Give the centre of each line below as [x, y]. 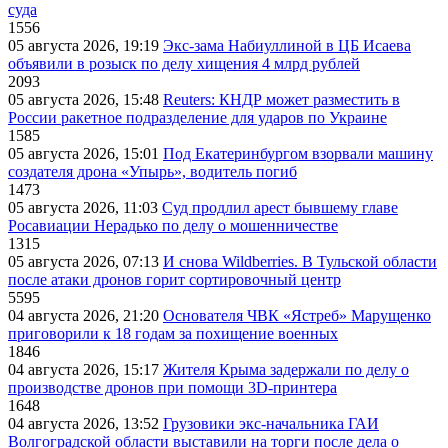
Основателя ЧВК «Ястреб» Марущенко [297, 316]
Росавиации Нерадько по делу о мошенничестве [173, 226]
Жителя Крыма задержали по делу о [286, 370]
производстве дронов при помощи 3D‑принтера [172, 388]
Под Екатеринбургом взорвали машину [298, 154]
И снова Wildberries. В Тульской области [300, 262]
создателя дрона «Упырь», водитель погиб [152, 172]
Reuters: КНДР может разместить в [281, 100]
